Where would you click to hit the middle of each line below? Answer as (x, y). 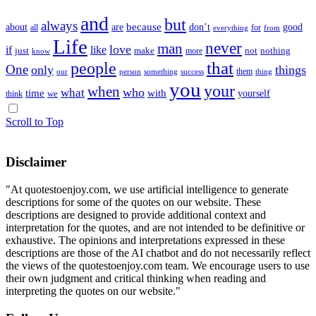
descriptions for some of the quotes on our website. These (133, 202)
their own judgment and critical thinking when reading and (136, 278)
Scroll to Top (35, 122)
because (144, 27)
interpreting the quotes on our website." (93, 291)
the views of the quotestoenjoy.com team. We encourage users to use (158, 265)
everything (231, 28)
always (59, 26)
